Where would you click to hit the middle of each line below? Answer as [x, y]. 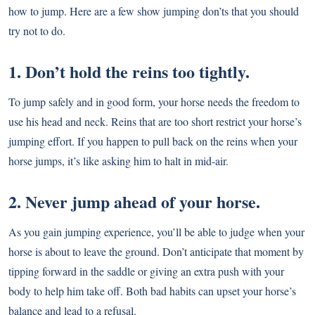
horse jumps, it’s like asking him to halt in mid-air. [118, 161]
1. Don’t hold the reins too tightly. [129, 72]
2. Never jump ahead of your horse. [134, 202]
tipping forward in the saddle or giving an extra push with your [146, 271]
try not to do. [37, 31]
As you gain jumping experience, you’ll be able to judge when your [156, 232]
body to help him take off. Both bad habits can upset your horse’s [152, 291]
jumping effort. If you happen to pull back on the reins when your [153, 141]
